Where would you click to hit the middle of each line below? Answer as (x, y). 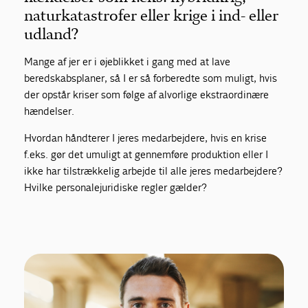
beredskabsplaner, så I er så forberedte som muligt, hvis (151, 78)
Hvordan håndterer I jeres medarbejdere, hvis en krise (146, 138)
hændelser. (50, 111)
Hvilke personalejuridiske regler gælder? (116, 187)
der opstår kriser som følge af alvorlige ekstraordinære (147, 95)
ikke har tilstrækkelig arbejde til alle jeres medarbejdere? (154, 171)
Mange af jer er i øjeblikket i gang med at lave (128, 62)
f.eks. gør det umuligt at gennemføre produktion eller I (146, 154)
